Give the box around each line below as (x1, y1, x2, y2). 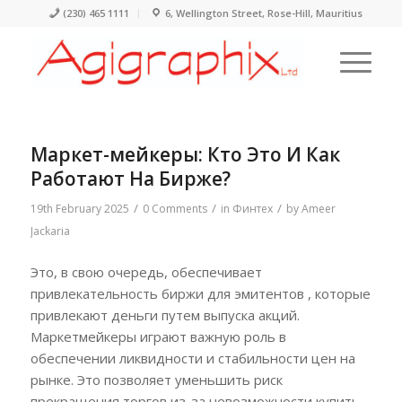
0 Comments (142, 201, 207, 216)
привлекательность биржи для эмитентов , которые (30, 284, 371, 302)
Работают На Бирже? (30, 166, 231, 191)
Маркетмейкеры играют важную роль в (30, 327, 286, 345)
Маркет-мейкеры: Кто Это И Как (30, 142, 340, 167)
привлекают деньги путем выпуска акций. (30, 305, 300, 324)
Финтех (232, 201, 273, 216)
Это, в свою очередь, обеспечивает (30, 262, 262, 281)
